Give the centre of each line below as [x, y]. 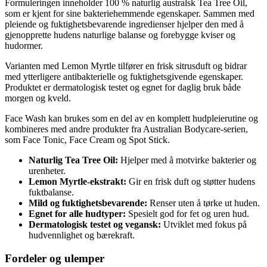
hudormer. [24, 46]
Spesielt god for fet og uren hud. [187, 214]
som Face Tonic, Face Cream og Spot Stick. [87, 140]
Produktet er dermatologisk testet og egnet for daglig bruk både [123, 88]
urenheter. [47, 171]
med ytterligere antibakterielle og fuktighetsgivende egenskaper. [124, 77]
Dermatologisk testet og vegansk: [95, 225]
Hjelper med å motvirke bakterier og [187, 160]
